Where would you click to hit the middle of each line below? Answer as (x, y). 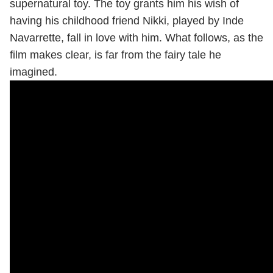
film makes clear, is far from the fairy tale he (115, 55)
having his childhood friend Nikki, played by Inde (127, 21)
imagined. (34, 72)
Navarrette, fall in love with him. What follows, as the (136, 38)
